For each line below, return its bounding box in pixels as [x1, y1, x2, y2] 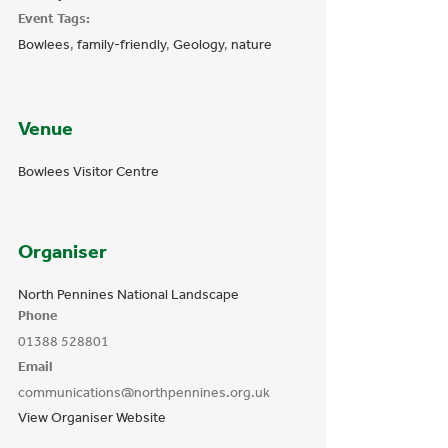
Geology [173, 36, 224, 53]
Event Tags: [18, 10, 90, 27]
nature [231, 36, 272, 53]
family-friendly [77, 36, 166, 53]
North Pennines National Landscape [18, 286, 239, 303]
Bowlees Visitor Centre [18, 163, 159, 180]
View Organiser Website [18, 409, 166, 426]
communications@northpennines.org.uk [18, 384, 270, 401]
